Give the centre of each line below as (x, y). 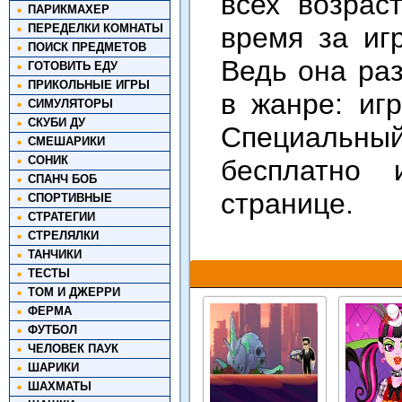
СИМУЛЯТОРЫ (70, 104)
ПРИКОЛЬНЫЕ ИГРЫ (89, 85)
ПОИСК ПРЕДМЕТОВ (87, 47)
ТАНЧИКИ (55, 254)
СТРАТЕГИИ (61, 217)
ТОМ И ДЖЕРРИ (74, 292)
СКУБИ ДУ (57, 122)
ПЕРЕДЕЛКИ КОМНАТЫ (96, 28)
